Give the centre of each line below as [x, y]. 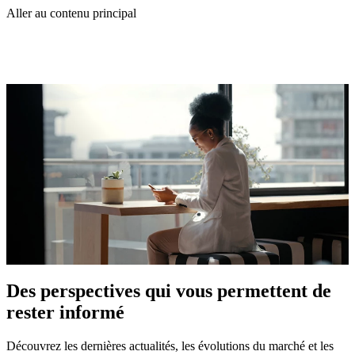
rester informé [65, 312]
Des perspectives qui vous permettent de [169, 290]
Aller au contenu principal [71, 13]
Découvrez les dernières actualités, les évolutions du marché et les [170, 345]
